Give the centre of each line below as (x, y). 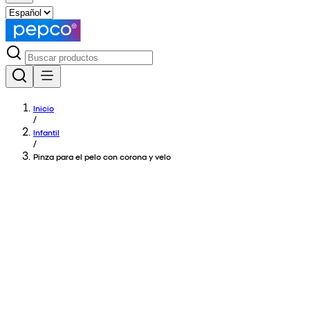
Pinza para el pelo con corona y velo (102, 156)
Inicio (44, 108)
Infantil (46, 132)
